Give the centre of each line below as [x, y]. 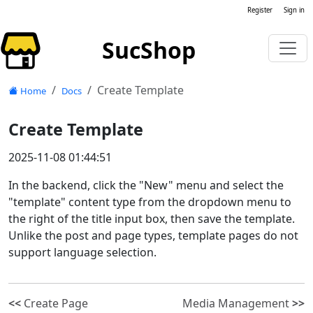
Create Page [54, 303]
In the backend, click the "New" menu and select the [146, 185]
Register [260, 10]
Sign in [294, 10]
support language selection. [82, 252]
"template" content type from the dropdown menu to [150, 202]
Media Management [237, 303]
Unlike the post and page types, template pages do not [153, 235]
